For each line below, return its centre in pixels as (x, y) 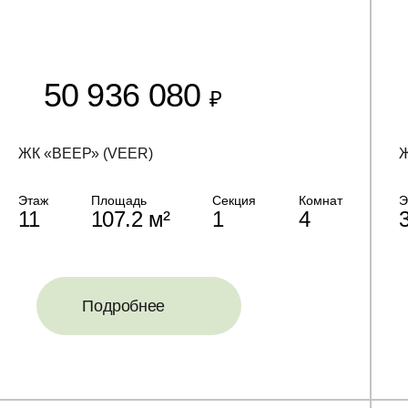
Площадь (118, 200)
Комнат (320, 200)
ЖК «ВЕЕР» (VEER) (86, 153)
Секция (235, 200)
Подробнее (124, 306)
